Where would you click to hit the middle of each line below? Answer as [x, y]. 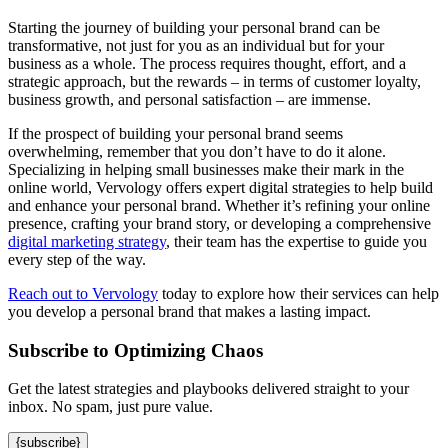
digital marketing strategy [87, 241]
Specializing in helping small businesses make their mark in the [206, 169]
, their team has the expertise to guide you [296, 241]
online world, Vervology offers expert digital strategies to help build [220, 187]
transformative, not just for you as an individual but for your [196, 45]
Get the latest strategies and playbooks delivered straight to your [208, 389]
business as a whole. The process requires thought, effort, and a [207, 63]
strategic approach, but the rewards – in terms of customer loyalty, [214, 81]
